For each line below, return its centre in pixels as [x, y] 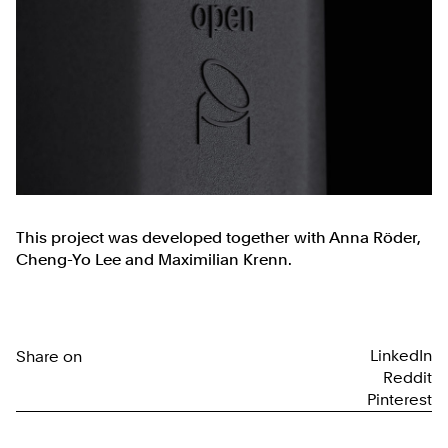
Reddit [407, 377]
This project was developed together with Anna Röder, [218, 237]
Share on [49, 356]
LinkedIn [401, 355]
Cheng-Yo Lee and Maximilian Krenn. [154, 259]
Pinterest [399, 399]
